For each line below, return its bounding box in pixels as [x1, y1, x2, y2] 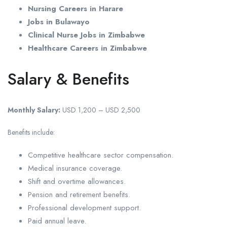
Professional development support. [28, 202, 141, 214]
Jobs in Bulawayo [28, 16, 90, 28]
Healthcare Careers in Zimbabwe [28, 43, 147, 54]
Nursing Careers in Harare [28, 3, 123, 15]
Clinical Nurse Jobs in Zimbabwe [28, 29, 145, 41]
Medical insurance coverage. [28, 163, 122, 174]
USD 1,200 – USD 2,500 [60, 105, 140, 116]
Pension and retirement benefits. [28, 189, 130, 201]
